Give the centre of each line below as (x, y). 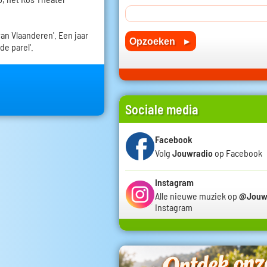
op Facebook (237, 153)
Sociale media (162, 109)
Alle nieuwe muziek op (197, 195)
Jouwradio (193, 153)
